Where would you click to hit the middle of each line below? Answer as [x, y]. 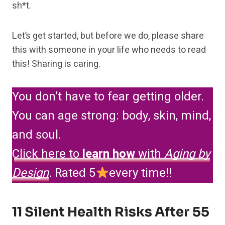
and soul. [37, 135]
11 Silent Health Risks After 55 [111, 212]
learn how [109, 154]
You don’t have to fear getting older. [108, 97]
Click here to [47, 154]
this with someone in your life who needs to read [109, 50]
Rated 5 [74, 173]
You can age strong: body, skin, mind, [111, 116]
